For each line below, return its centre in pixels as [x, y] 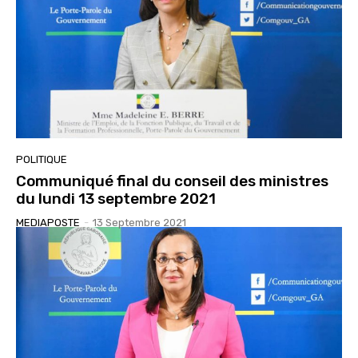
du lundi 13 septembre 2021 [116, 199]
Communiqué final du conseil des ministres [172, 181]
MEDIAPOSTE [48, 223]
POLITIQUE [42, 160]
